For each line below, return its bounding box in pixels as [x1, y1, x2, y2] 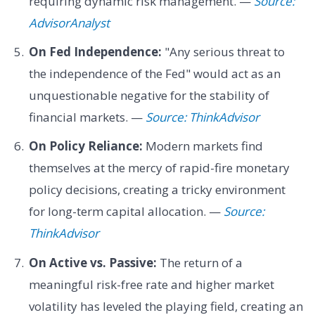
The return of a [156, 254, 243, 271]
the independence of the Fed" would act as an [28, 65, 281, 82]
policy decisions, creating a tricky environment [28, 181, 285, 198]
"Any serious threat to [161, 43, 285, 60]
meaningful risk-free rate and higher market [28, 276, 274, 292]
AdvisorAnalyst [28, 14, 110, 31]
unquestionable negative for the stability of [28, 86, 269, 103]
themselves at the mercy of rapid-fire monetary [28, 160, 290, 176]
